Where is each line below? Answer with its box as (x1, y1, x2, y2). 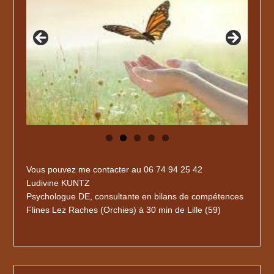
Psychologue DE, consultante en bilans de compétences (26, 191, 244, 201)
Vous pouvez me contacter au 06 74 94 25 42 (26, 164, 203, 174)
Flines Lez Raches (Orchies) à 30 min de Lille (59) (26, 204, 221, 215)
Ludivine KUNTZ (26, 177, 91, 188)
